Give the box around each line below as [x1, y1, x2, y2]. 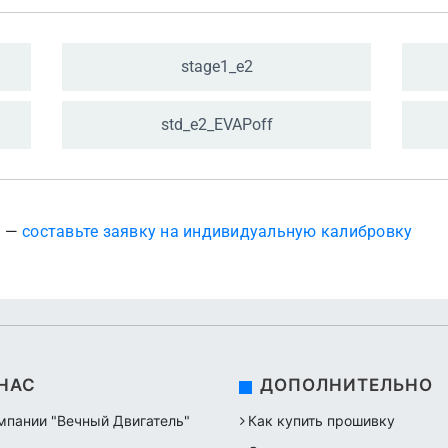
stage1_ [180, 57, 236, 76]
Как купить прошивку [248, 412, 395, 429]
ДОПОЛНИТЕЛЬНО [260, 375, 433, 395]
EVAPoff [213, 115, 273, 134]
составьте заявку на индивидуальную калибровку [22, 222, 413, 241]
